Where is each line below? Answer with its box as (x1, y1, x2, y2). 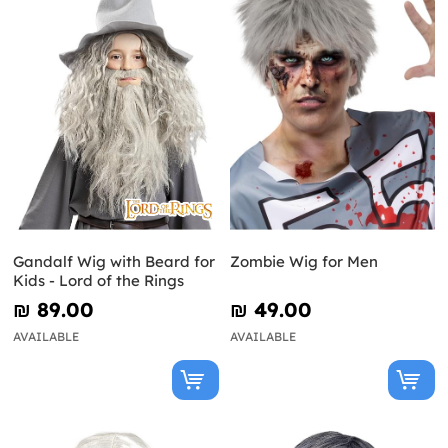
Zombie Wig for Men (229, 252, 378, 272)
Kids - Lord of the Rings (13, 271, 184, 291)
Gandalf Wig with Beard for (13, 252, 215, 272)
